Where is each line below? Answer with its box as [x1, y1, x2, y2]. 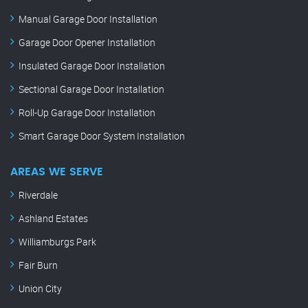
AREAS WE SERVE [10, 166, 103, 178]
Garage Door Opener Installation [19, 36, 155, 49]
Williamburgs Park [19, 235, 96, 249]
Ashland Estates [19, 212, 88, 225]
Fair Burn [19, 258, 58, 272]
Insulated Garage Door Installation [19, 59, 165, 73]
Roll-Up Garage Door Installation [19, 106, 155, 120]
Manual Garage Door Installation [19, 12, 157, 26]
